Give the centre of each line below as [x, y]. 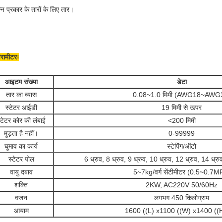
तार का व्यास [21, 95]
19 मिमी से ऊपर [182, 108]
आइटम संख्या [21, 82]
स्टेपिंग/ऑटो [182, 146]
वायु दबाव [21, 172]
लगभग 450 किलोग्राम [182, 198]
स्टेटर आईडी [21, 108]
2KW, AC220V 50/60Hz [182, 185]
